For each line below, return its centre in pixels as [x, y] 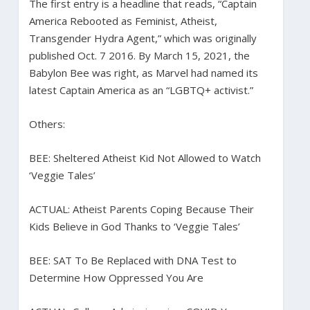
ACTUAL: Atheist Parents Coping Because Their [141, 209]
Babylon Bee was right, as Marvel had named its [143, 72]
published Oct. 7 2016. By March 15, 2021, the [139, 55]
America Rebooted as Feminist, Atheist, [123, 20]
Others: [47, 124]
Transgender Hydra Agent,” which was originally [143, 38]
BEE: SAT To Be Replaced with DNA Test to [133, 260]
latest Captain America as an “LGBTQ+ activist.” [141, 90]
